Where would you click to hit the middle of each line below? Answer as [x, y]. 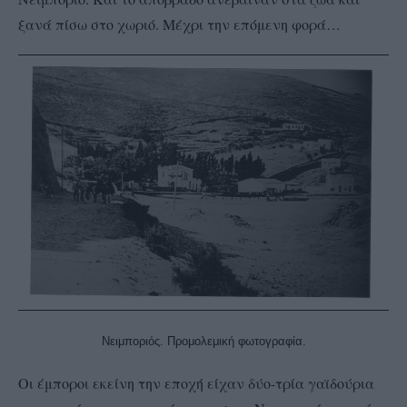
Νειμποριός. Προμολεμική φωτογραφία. [203, 341]
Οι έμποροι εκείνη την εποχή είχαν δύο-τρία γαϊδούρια [196, 382]
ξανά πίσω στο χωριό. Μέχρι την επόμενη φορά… [179, 24]
